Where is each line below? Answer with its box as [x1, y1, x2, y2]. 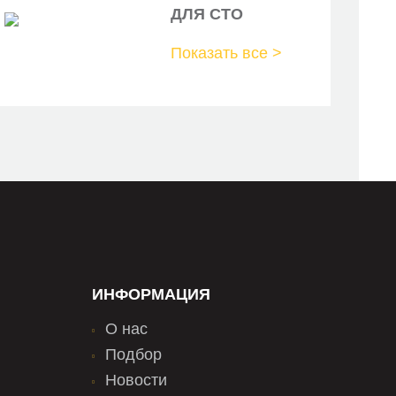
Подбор [105, 346, 162, 363]
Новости [105, 371, 167, 389]
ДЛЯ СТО [171, 5, 244, 23]
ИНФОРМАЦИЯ [92, 286, 210, 303]
